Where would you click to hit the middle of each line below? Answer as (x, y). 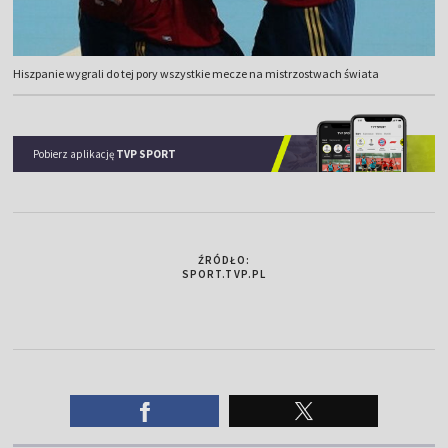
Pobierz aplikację (75, 153)
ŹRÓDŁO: (224, 259)
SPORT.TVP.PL (224, 273)
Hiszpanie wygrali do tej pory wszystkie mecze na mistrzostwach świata (196, 74)
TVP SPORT (146, 153)
